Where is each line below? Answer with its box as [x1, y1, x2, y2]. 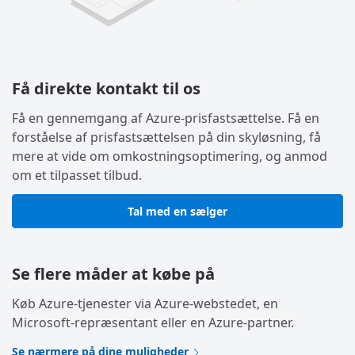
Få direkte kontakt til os [12, 78, 200, 100]
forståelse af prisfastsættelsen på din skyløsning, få [12, 128, 321, 147]
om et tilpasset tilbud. [12, 166, 142, 185]
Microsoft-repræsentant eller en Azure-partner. [12, 314, 294, 332]
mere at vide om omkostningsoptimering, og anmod [12, 147, 327, 166]
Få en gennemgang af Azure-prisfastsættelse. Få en [12, 109, 319, 128]
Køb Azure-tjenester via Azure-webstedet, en [12, 295, 278, 313]
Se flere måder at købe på [12, 263, 215, 285]
